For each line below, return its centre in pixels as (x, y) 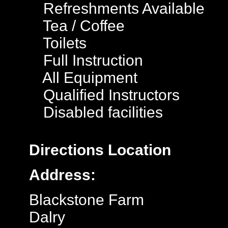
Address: (62, 175)
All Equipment (88, 78)
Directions (66, 150)
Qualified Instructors (109, 95)
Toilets (63, 43)
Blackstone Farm (87, 200)
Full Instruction (91, 60)
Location (137, 150)
